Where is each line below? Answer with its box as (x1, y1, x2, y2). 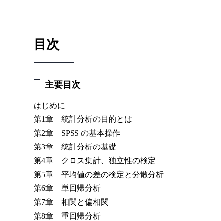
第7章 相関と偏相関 (34, 197, 109, 206)
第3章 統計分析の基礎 (34, 142, 116, 151)
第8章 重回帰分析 (34, 211, 101, 220)
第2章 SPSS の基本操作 (34, 128, 120, 137)
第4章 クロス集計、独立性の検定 (34, 156, 156, 165)
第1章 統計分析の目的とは (34, 114, 132, 123)
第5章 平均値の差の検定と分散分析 (34, 170, 164, 179)
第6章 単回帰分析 (34, 184, 101, 192)
